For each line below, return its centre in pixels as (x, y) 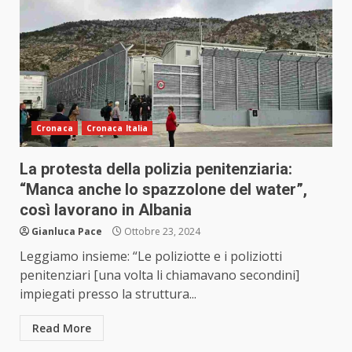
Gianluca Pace (67, 232)
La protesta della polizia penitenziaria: (156, 169)
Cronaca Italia (117, 128)
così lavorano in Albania (106, 210)
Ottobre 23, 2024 (161, 232)
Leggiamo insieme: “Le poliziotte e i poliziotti (151, 257)
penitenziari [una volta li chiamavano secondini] (159, 275)
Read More (62, 328)
